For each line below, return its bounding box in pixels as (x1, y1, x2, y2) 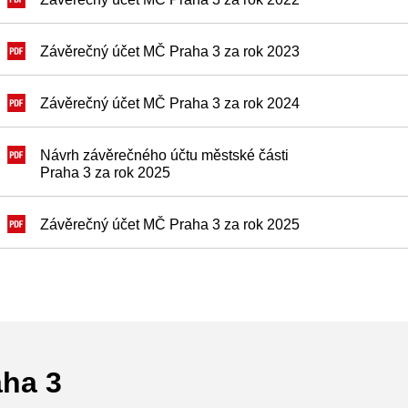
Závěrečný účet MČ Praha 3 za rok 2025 (40, 217, 300, 232)
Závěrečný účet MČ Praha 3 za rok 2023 (40, 44, 300, 59)
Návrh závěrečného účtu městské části (40, 148, 289, 163)
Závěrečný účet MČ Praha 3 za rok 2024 (40, 96, 300, 111)
